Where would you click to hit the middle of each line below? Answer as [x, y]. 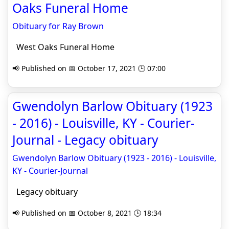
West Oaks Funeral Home [63, 47]
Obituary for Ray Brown [58, 26]
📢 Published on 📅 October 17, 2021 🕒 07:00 [89, 68]
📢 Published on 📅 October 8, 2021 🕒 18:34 [87, 213]
